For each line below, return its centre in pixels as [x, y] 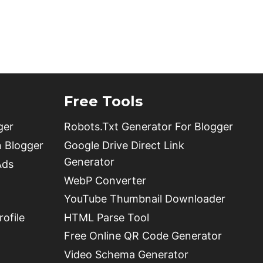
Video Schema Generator [126, 254]
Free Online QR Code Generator [143, 236]
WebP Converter [105, 180]
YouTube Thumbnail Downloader [145, 199]
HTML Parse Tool [107, 217]
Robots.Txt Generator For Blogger [149, 127]
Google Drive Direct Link [124, 146]
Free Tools [103, 101]
